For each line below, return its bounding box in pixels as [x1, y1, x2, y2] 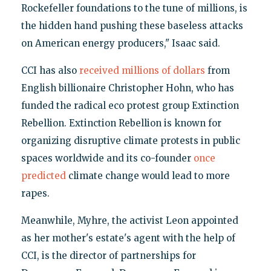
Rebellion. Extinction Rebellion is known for [21, 117, 221, 129]
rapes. [21, 188, 50, 200]
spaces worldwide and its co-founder [21, 152, 194, 165]
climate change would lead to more [65, 170, 230, 182]
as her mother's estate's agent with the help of [21, 232, 235, 244]
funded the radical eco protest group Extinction [21, 100, 239, 112]
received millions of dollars [79, 65, 205, 77]
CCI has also [21, 65, 79, 77]
